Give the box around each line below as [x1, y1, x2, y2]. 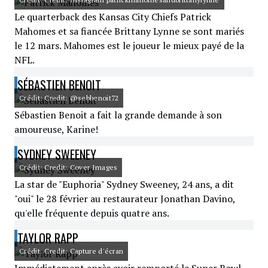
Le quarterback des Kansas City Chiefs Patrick [14, 10, 211, 23]
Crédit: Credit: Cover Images [19, 163, 118, 172]
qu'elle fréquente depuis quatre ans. [14, 206, 169, 220]
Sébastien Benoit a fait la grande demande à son [14, 108, 222, 121]
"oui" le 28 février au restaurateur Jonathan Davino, [14, 192, 235, 205]
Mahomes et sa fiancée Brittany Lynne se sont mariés [14, 25, 244, 38]
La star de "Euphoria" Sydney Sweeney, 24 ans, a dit [14, 178, 234, 191]
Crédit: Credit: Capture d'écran [19, 246, 124, 255]
